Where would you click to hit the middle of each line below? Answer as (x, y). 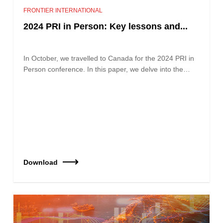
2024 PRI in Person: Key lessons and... (106, 26)
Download (41, 162)
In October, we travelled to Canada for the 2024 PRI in (109, 58)
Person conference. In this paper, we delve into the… (107, 69)
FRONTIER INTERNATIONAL (63, 10)
